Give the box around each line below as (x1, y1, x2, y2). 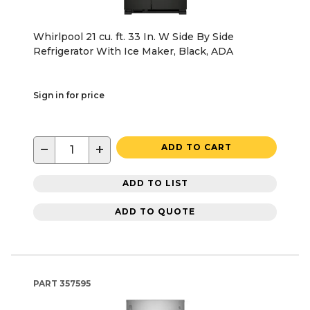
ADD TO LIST (122, 178, 188, 189)
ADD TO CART (161, 141, 232, 152)
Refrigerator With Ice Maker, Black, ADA (33, 44, 233, 57)
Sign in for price (33, 89, 104, 100)
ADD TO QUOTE (115, 206, 195, 217)
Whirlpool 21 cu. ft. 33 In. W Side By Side (33, 30, 234, 43)
